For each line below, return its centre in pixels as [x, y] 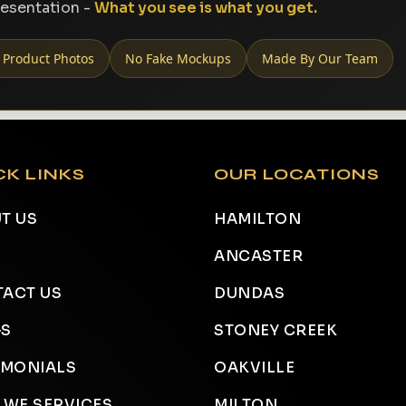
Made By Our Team [320, 58]
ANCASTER [258, 256]
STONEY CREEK [275, 330]
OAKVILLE [254, 367]
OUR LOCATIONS [297, 174]
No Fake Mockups [178, 58]
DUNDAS [249, 293]
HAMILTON [257, 219]
